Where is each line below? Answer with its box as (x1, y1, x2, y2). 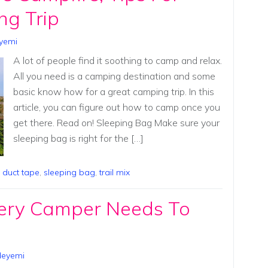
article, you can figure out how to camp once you (13, 100, 220, 113)
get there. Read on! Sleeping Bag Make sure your (13, 116, 220, 129)
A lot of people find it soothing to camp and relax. (13, 54, 222, 66)
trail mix (99, 167, 130, 178)
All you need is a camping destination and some (13, 69, 215, 82)
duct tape (2, 167, 39, 178)
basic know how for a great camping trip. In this (13, 85, 214, 98)
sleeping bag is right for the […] (13, 132, 144, 144)
